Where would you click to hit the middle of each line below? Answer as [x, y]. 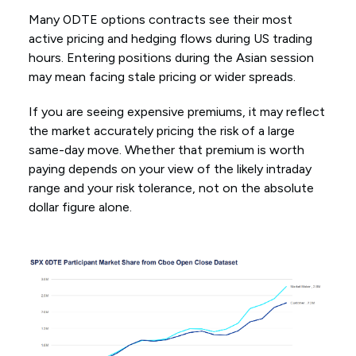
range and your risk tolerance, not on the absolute [171, 188]
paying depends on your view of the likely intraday [170, 169]
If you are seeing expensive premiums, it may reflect [176, 112]
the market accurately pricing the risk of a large [161, 131]
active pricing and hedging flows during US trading [170, 39]
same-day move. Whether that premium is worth [166, 150]
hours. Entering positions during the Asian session [171, 58]
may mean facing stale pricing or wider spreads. [162, 77]
